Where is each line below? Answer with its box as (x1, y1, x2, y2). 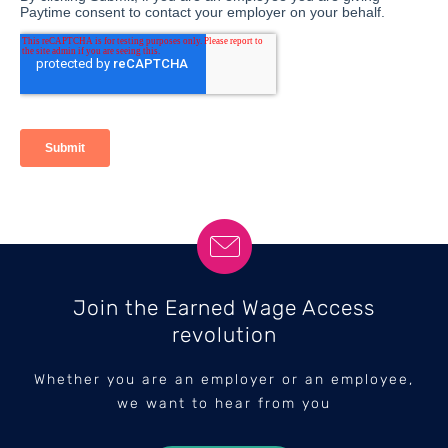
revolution (171, 321, 277, 347)
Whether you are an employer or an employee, (34, 370, 414, 388)
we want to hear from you (117, 394, 331, 412)
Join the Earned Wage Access (73, 294, 375, 320)
